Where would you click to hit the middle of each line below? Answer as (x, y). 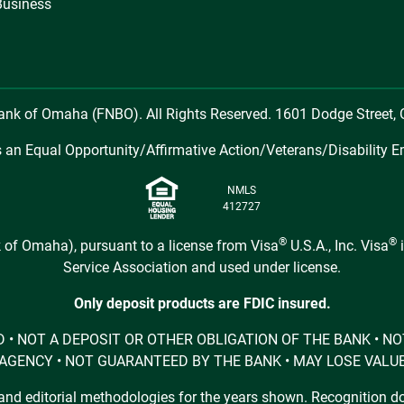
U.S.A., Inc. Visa (338, 246)
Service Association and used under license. (202, 267)
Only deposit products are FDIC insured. (202, 303)
